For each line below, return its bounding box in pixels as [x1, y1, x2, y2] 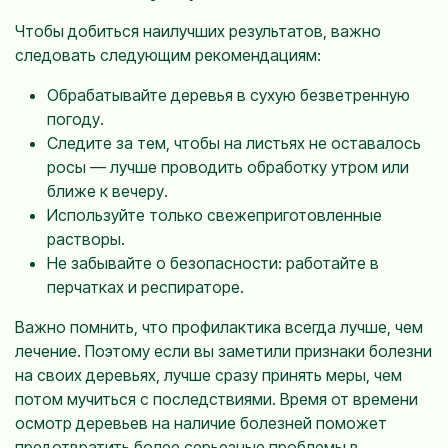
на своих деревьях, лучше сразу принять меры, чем [15, 365, 402, 385]
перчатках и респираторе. [47, 277, 244, 297]
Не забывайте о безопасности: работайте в [47, 253, 379, 273]
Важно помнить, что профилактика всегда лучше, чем [15, 317, 423, 337]
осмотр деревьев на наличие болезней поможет [15, 413, 387, 433]
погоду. [47, 109, 104, 129]
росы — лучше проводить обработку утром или [47, 157, 409, 177]
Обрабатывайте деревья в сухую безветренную [47, 85, 410, 105]
